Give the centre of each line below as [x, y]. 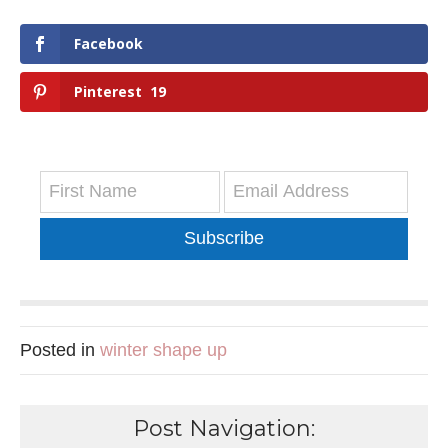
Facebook [108, 44]
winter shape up [163, 350]
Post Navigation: [224, 429]
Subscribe [224, 238]
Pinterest [108, 92]
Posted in [60, 350]
